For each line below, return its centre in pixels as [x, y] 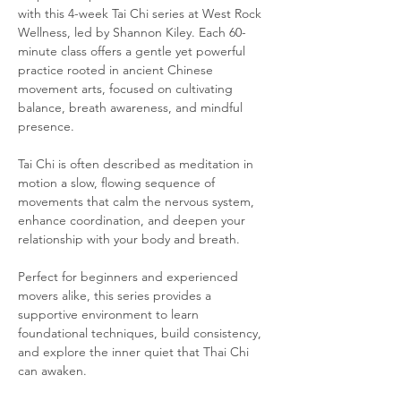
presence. [46, 126]
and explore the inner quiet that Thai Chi [135, 351]
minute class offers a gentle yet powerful [133, 51]
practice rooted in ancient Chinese [117, 69]
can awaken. [52, 370]
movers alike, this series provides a [116, 295]
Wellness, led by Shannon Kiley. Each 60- [132, 32]
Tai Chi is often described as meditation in [137, 163]
